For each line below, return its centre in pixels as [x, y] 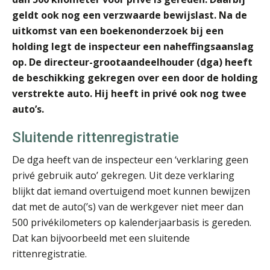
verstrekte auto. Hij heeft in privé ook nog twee [129, 93]
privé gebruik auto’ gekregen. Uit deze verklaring [123, 175]
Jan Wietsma [138, 119]
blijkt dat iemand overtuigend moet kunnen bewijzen [131, 191]
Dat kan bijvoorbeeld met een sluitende [101, 238]
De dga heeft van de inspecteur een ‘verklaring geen [130, 159]
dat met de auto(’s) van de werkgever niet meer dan [128, 206]
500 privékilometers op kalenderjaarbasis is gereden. [132, 222]
